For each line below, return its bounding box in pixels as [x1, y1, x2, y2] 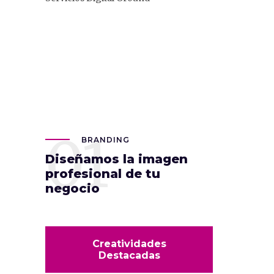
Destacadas [98, 249, 160, 261]
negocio [45, 180, 100, 196]
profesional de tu [45, 166, 160, 181]
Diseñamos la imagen [45, 151, 188, 166]
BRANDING [81, 135, 130, 144]
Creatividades [92, 237, 166, 250]
